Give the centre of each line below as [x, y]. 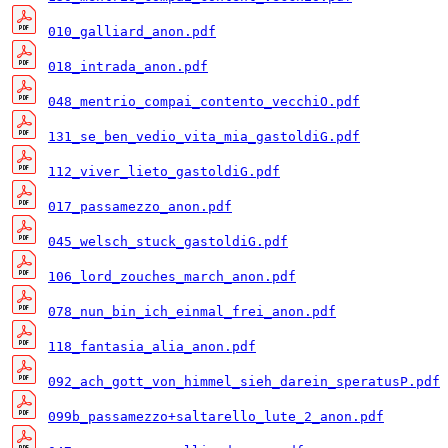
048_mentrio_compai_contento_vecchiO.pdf [204, 102]
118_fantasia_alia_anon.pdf [152, 347]
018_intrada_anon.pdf [128, 67]
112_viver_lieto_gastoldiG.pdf [164, 172]
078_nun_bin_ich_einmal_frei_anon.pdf [192, 312]
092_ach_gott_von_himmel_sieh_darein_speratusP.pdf [244, 382]
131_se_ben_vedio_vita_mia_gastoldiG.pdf [204, 137]
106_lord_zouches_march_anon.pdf [172, 277]
